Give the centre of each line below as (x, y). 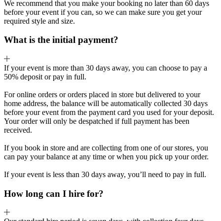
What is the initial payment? (61, 40)
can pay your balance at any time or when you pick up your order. (106, 157)
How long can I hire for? (54, 193)
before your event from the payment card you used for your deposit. (109, 112)
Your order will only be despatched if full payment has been (97, 121)
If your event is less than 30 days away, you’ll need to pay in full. (105, 175)
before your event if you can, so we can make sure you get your (103, 12)
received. (18, 130)
